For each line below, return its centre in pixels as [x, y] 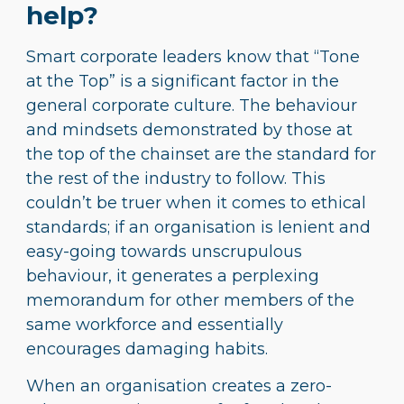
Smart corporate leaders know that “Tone [193, 56]
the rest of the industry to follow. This [176, 178]
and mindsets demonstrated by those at [189, 129]
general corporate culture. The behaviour [192, 105]
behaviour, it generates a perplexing [173, 275]
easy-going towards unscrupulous [164, 251]
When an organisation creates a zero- [179, 386]
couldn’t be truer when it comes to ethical [196, 202]
